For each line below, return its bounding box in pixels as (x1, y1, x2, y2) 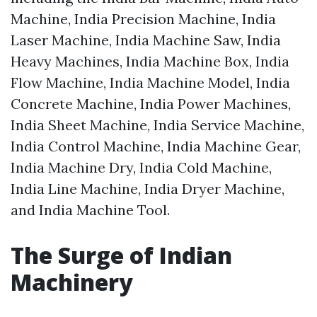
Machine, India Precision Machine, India (11, 10, 276, 28)
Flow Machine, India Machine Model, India (11, 74, 290, 92)
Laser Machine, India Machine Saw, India (11, 31, 281, 50)
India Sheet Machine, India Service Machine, (11, 116, 304, 134)
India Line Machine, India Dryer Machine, (11, 180, 284, 198)
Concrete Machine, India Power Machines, (11, 95, 291, 113)
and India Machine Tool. (11, 201, 170, 219)
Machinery (11, 267, 133, 298)
